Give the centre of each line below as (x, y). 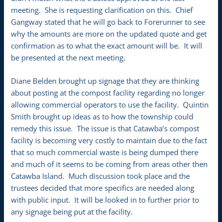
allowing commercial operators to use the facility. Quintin (110, 105)
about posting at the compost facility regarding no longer (108, 93)
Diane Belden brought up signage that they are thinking (105, 81)
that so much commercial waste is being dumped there (105, 152)
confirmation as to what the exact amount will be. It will (107, 46)
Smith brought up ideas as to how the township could (102, 117)
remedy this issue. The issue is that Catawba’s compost (105, 129)
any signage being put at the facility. (72, 212)
